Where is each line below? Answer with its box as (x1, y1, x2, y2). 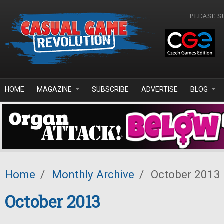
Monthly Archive (52, 168, 134, 181)
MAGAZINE (37, 85, 72, 93)
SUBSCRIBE (92, 85, 129, 93)
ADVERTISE (141, 85, 178, 93)
